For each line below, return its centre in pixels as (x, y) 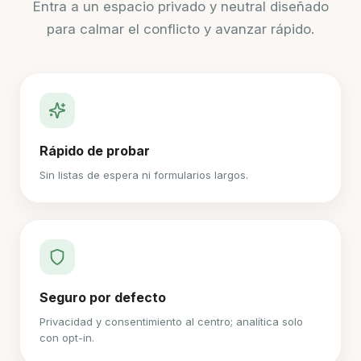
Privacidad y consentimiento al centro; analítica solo (171, 322)
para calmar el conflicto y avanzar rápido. (180, 29)
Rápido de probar (95, 151)
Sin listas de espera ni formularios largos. (144, 175)
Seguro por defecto (103, 297)
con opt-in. (67, 338)
